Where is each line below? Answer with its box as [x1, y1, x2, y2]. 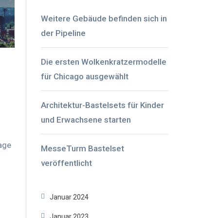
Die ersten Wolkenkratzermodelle [40, 57, 166, 67]
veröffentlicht [40, 158, 92, 168]
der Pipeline [40, 28, 86, 38]
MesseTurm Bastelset [40, 144, 124, 153]
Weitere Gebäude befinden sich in [40, 14, 167, 23]
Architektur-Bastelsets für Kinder [40, 100, 164, 110]
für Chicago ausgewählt [40, 72, 128, 81]
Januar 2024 [49, 193, 89, 201]
